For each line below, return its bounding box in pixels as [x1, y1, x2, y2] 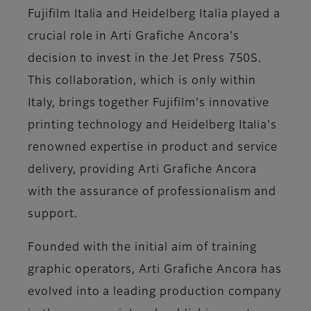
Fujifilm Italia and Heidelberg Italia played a [28, 9, 281, 21]
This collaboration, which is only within [28, 76, 257, 87]
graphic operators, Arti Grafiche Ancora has [28, 264, 283, 276]
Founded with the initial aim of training [28, 242, 258, 254]
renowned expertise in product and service [28, 142, 278, 154]
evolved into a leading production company [28, 287, 282, 299]
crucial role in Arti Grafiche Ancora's [28, 31, 239, 43]
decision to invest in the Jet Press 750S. [28, 53, 262, 65]
